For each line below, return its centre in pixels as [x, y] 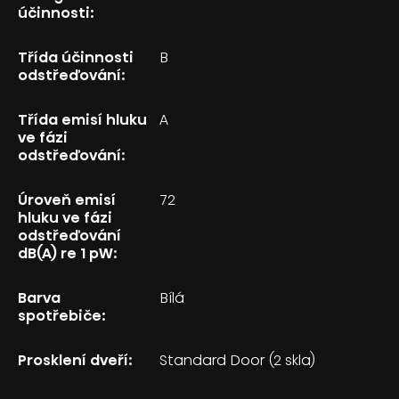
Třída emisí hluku [82, 119]
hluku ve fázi [65, 217]
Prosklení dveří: [75, 360]
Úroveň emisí [67, 199]
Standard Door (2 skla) [240, 360]
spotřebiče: [62, 315]
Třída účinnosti [76, 57]
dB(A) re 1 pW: [68, 253]
